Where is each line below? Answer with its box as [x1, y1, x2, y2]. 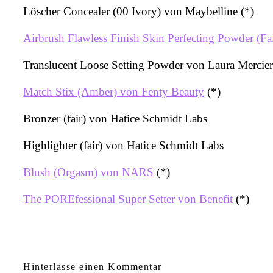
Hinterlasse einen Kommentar [23, 261, 162, 272]
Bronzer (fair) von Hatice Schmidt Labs [23, 112, 207, 125]
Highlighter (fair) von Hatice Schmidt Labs [23, 138, 224, 152]
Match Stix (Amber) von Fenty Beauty [23, 85, 204, 98]
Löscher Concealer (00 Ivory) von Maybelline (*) [23, 4, 254, 18]
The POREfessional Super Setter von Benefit [23, 192, 233, 205]
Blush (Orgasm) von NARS [23, 165, 154, 179]
